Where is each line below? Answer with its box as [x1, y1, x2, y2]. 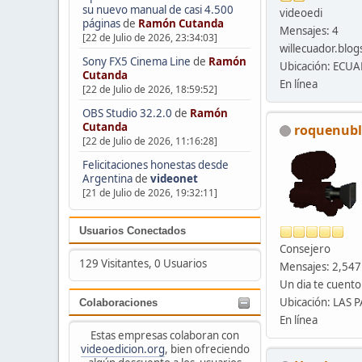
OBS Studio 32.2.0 [82, 105, 172, 120]
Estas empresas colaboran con [90, 327, 239, 343]
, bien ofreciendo [164, 341, 250, 356]
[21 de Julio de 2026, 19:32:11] [82, 185, 217, 200]
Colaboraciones [79, 297, 158, 309]
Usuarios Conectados [79, 225, 186, 238]
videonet [149, 170, 198, 186]
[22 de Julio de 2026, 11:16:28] [82, 133, 217, 148]
